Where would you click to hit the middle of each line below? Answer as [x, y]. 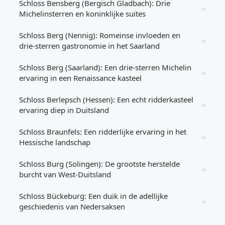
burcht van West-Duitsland [65, 174]
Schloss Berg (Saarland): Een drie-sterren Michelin [105, 67]
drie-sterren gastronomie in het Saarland [89, 46]
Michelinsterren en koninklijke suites [82, 14]
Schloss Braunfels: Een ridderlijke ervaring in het [103, 132]
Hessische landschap [55, 142]
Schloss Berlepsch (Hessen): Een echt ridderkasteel [106, 99]
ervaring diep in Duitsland [64, 110]
